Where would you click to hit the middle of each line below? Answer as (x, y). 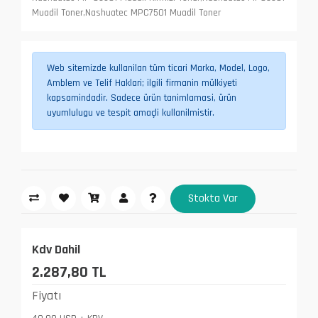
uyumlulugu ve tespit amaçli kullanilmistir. (131, 113)
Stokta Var (213, 198)
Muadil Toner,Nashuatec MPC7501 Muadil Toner (126, 12)
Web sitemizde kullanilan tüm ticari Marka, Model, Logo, (158, 68)
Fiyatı (46, 295)
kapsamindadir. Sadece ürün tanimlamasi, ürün (142, 98)
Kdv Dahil (56, 249)
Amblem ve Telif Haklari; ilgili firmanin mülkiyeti (142, 83)
